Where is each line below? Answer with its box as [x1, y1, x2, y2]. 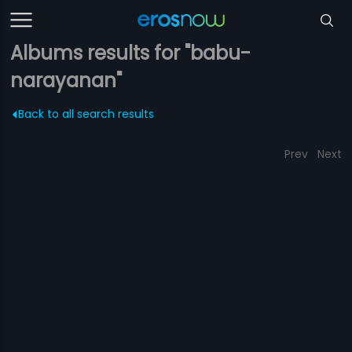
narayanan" [10, 68, 123, 93]
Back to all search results [18, 106, 155, 122]
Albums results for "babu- [10, 40, 251, 66]
